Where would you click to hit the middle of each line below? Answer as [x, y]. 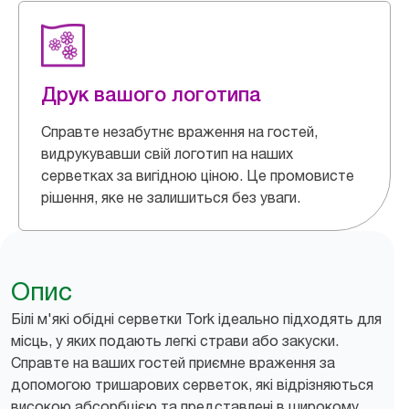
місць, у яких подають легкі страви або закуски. [175, 341]
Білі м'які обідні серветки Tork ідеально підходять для [196, 319]
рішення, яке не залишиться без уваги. [171, 197]
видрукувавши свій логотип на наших [167, 153]
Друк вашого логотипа [151, 94]
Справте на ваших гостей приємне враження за [173, 362]
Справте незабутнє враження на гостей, [179, 131]
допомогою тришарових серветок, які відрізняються [192, 384]
